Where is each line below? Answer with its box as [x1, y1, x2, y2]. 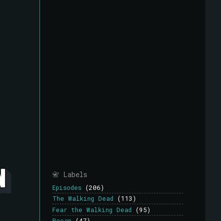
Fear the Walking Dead [52, 205, 132, 214]
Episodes [52, 184, 81, 192]
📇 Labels [52, 169, 87, 179]
